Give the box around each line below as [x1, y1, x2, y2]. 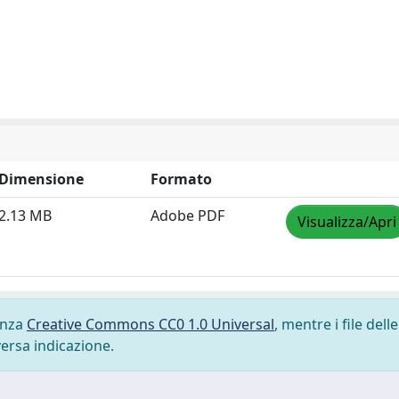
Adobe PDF [151, 206, 224, 225]
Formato [151, 169, 212, 189]
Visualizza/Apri [297, 212, 396, 232]
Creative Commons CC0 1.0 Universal [27, 314, 274, 334]
